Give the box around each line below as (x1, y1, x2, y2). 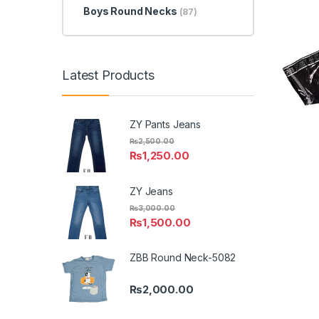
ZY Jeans (130, 184, 173, 197)
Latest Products (62, 68, 155, 83)
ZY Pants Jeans (130, 117, 202, 130)
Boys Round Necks (83, 5, 179, 17)
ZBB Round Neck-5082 (130, 251, 236, 264)
